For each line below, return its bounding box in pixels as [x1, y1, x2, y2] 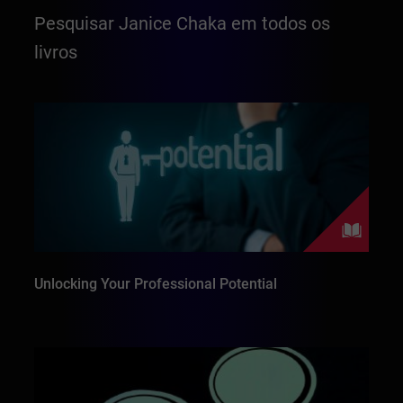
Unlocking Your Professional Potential [34, 275, 278, 293]
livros [34, 41, 78, 63]
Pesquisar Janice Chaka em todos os [34, 13, 331, 34]
